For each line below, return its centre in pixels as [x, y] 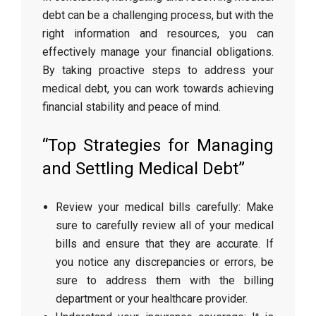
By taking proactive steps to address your [158, 70]
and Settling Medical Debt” [144, 169]
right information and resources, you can [158, 34]
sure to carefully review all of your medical [165, 225]
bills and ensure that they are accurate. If [165, 244]
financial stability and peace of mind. [132, 107]
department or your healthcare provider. [152, 299]
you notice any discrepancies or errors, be [165, 262]
